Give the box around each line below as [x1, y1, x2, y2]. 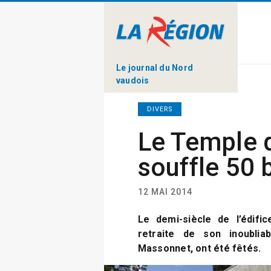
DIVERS [146, 105, 172, 113]
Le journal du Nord [116, 62, 193, 73]
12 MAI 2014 [137, 187, 192, 197]
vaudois [116, 75, 149, 85]
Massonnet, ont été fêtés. [137, 243, 261, 254]
